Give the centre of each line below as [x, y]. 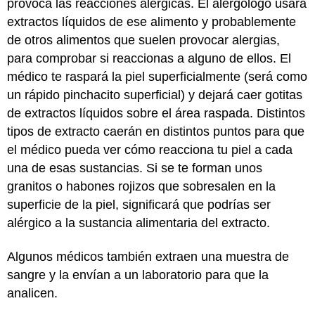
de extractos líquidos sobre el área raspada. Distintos [156, 113]
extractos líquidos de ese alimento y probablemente [152, 21]
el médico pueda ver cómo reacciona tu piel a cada [150, 149]
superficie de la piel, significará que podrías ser [139, 204]
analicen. [32, 293]
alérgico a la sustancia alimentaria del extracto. [139, 223]
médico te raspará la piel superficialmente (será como [157, 76]
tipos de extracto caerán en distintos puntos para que [156, 131]
